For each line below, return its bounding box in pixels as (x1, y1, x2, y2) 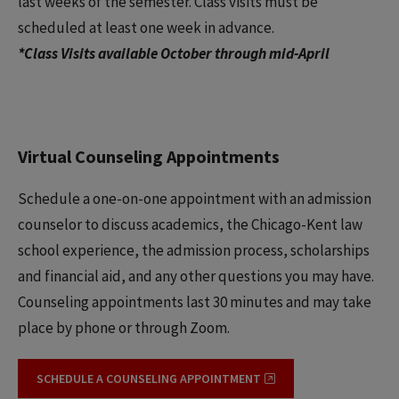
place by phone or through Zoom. (18, 318, 230, 338)
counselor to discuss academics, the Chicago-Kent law (18, 215, 362, 235)
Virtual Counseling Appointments (18, 145, 280, 168)
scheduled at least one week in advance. (18, 18, 280, 38)
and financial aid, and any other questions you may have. (18, 266, 374, 287)
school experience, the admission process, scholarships (18, 240, 370, 261)
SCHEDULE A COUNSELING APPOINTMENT (37, 370, 261, 387)
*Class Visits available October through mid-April (18, 44, 330, 64)
